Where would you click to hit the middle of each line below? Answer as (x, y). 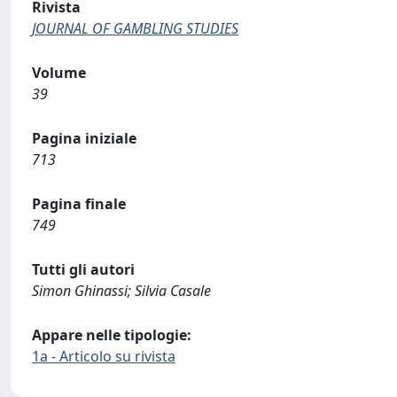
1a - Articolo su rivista (104, 356)
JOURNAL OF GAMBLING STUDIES (135, 28)
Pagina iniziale (84, 138)
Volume (59, 72)
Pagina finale (79, 203)
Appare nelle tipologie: (112, 335)
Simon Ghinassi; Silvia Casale (121, 290)
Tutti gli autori (83, 269)
